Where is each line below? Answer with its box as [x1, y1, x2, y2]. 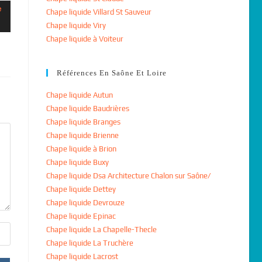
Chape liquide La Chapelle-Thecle [46, 225, 157, 234]
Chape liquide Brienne [46, 131, 119, 140]
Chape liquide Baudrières [46, 104, 129, 113]
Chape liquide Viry [46, 21, 106, 30]
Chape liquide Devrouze [46, 198, 125, 207]
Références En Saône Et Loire [56, 68, 167, 77]
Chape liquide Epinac [46, 212, 116, 220]
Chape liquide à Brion [46, 144, 116, 153]
